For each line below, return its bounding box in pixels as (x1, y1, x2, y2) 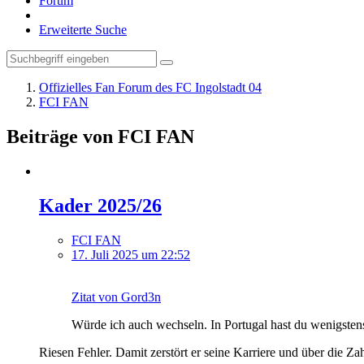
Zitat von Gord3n (71, 289, 161, 304)
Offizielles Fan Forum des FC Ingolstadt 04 (39, 80, 262, 94)
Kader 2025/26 (39, 194, 162, 216)
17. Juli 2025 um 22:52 (71, 247, 190, 262)
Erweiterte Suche (39, 23, 127, 37)
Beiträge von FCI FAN (6, 125, 194, 147)
